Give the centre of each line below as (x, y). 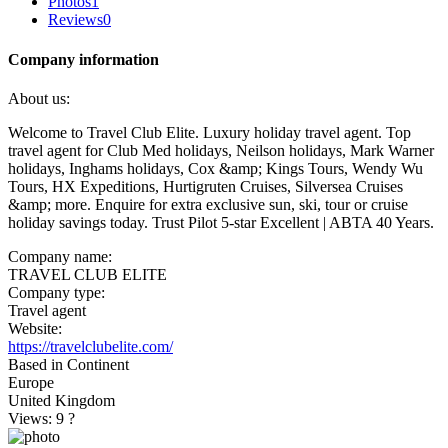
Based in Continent (68, 364)
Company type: (56, 292)
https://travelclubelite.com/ (90, 346)
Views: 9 (38, 418)
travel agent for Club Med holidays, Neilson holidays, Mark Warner (221, 150)
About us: (39, 98)
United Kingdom (61, 400)
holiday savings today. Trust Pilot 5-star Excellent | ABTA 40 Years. (221, 222)
